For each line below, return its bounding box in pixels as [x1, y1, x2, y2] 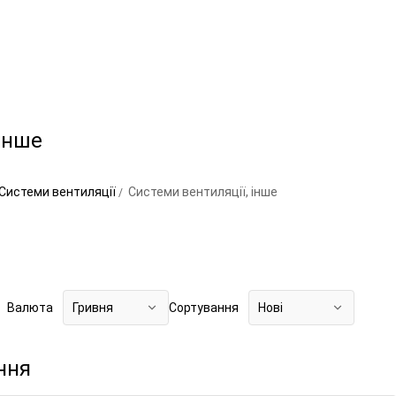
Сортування [169, 301, 239, 315]
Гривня [72, 301, 113, 315]
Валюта [7, 301, 53, 315]
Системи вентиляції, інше [128, 185, 278, 199]
